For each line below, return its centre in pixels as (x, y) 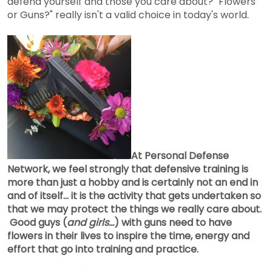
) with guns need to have (173, 222)
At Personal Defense (180, 155)
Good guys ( (37, 222)
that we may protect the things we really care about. (134, 209)
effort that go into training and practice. (103, 249)
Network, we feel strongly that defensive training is (128, 169)
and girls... (90, 222)
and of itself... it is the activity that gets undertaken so (134, 195)
